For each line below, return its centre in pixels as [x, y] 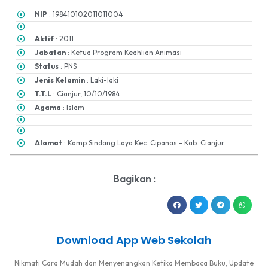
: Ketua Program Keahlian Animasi [124, 53]
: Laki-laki [102, 80]
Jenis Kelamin [60, 80]
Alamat [49, 143]
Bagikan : [134, 178]
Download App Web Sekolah [134, 240]
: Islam [73, 108]
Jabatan [51, 53]
